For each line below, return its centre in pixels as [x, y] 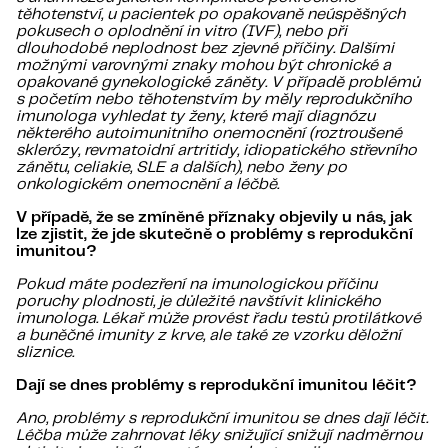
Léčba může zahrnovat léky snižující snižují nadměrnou [219, 436]
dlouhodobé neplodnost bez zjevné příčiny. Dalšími [205, 49]
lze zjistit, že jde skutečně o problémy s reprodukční [214, 235]
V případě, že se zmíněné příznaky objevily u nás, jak [214, 218]
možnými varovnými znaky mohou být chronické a [203, 66]
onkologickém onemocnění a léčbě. [147, 185]
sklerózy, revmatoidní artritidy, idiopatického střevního [216, 151]
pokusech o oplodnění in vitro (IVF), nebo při [181, 32]
